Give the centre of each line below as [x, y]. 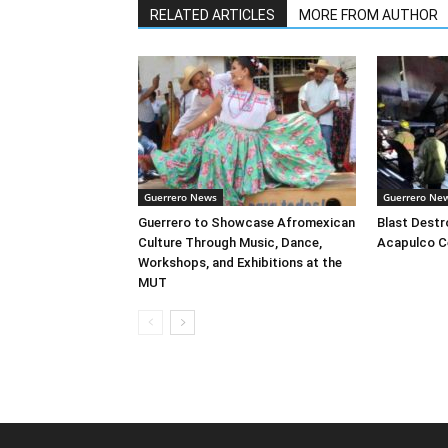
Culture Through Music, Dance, [230, 243]
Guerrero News [180, 197]
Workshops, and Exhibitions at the [240, 263]
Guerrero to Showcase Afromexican [246, 223]
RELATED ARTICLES [212, 15]
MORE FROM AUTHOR [368, 15]
